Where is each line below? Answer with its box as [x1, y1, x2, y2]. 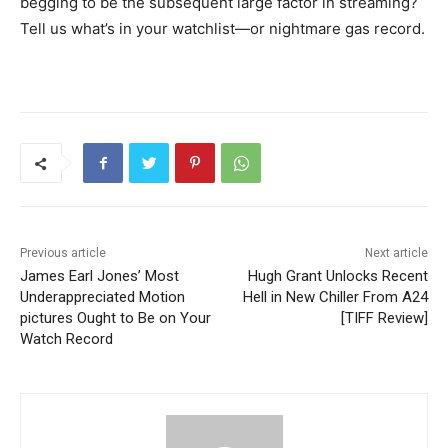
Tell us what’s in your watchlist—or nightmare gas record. [20, 19, 425, 39]
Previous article [20, 246, 106, 261]
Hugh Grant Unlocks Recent [247, 267, 428, 286]
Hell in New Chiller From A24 [242, 288, 428, 307]
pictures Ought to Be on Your [20, 309, 211, 328]
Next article [364, 246, 428, 261]
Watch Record [20, 330, 113, 349]
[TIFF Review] [340, 309, 428, 328]
